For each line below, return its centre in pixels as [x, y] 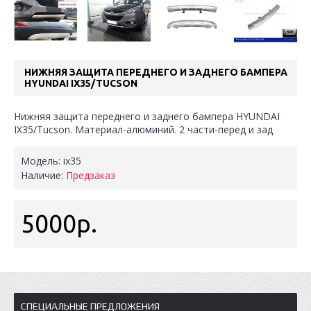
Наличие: [43, 175]
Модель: [42, 160]
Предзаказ [91, 175]
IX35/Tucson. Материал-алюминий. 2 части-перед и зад [143, 129]
